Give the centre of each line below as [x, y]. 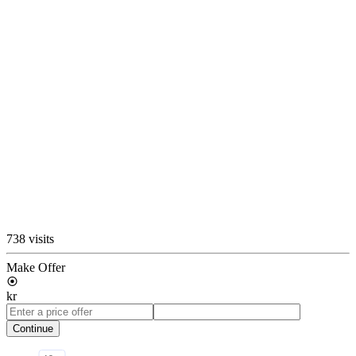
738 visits [30, 238]
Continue [33, 328]
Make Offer [36, 267]
